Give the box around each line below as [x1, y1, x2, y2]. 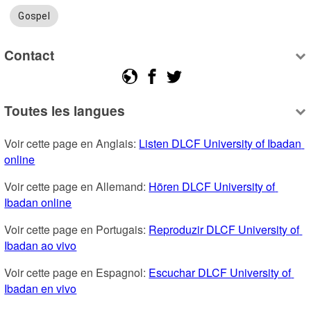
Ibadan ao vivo [4, 237, 77, 253]
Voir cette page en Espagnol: [4, 264, 149, 280]
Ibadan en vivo [4, 280, 77, 296]
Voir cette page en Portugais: [4, 221, 149, 237]
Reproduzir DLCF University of [149, 221, 300, 237]
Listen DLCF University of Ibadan [139, 135, 302, 151]
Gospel [18, 10, 50, 22]
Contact [4, 45, 55, 65]
